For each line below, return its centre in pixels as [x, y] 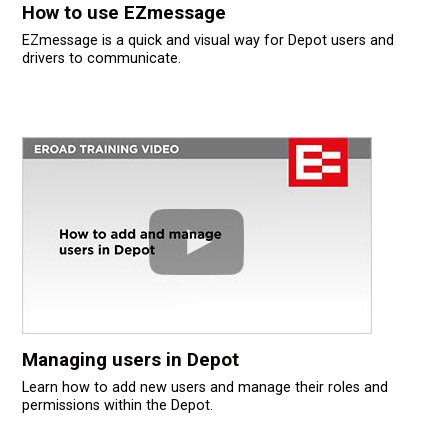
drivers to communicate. [101, 59]
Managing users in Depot [130, 360]
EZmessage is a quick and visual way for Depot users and [207, 41]
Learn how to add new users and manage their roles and [204, 388]
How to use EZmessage [123, 13]
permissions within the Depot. [117, 406]
